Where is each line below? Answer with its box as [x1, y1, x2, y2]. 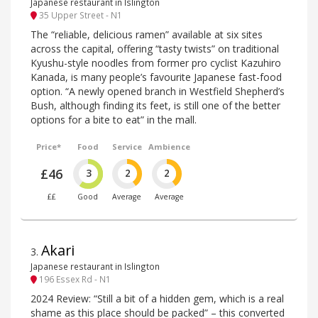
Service [111, 141, 142, 152]
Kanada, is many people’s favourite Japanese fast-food [31, 70, 282, 84]
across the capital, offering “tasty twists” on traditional [31, 41, 279, 55]
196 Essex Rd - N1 [37, 273, 111, 285]
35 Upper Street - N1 [37, 9, 122, 21]
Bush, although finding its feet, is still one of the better [31, 98, 280, 112]
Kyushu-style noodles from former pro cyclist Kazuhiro [31, 55, 281, 70]
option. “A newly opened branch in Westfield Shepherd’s [31, 84, 285, 98]
